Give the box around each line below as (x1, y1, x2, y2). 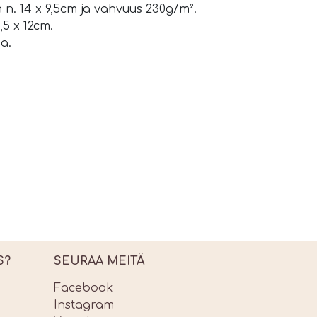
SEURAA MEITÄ (54, 255, 144, 267)
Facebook (54, 282, 113, 294)
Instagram (54, 299, 114, 311)
